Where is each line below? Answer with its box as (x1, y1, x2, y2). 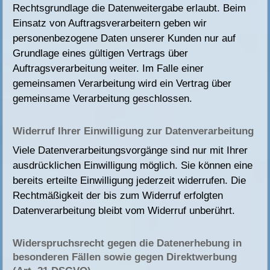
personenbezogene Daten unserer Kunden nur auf (13, 33, 236, 45)
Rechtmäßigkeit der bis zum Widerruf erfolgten (13, 190, 224, 202)
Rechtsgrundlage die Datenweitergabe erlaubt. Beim (13, 2, 246, 14)
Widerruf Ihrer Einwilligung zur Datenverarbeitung (13, 125, 254, 137)
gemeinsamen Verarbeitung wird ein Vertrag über (13, 78, 232, 90)
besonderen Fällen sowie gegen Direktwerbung (13, 251, 237, 263)
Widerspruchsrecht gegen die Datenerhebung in (13, 237, 242, 250)
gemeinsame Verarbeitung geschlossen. (13, 93, 193, 105)
